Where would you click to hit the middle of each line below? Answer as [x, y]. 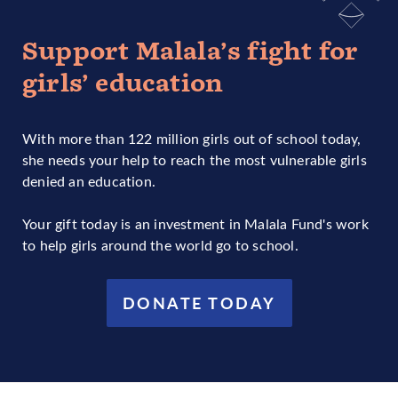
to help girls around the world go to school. [160, 244]
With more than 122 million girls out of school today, [192, 138]
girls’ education [123, 83]
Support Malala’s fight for [191, 51]
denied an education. [89, 180]
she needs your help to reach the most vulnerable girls [195, 159]
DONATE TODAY [199, 302]
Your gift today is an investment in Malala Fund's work [195, 223]
